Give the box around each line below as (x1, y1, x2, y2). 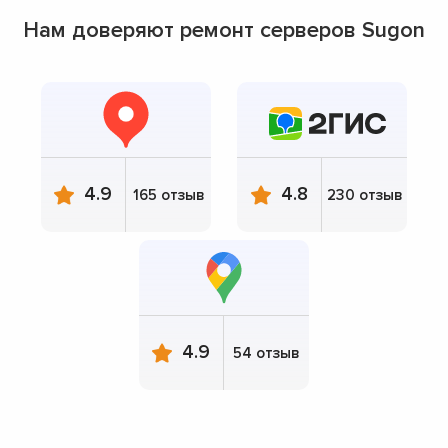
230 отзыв (326, 185, 403, 204)
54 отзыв (233, 343, 300, 362)
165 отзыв (132, 185, 205, 204)
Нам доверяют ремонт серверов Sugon (23, 16, 425, 44)
